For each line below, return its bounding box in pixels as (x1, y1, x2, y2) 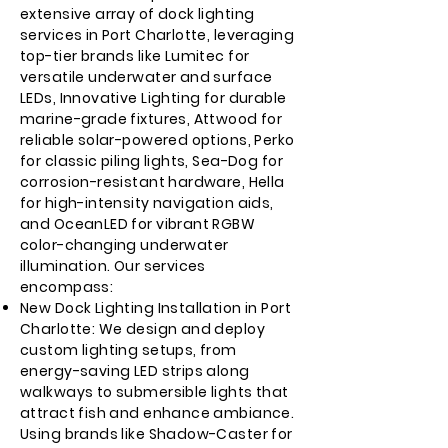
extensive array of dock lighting (20, 4, 255, 24)
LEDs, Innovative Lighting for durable (20, 88, 287, 108)
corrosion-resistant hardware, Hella (20, 172, 285, 192)
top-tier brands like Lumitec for (20, 46, 250, 66)
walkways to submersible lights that (20, 382, 289, 402)
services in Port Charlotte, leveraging (20, 25, 294, 45)
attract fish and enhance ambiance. (20, 403, 295, 423)
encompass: (20, 277, 114, 297)
